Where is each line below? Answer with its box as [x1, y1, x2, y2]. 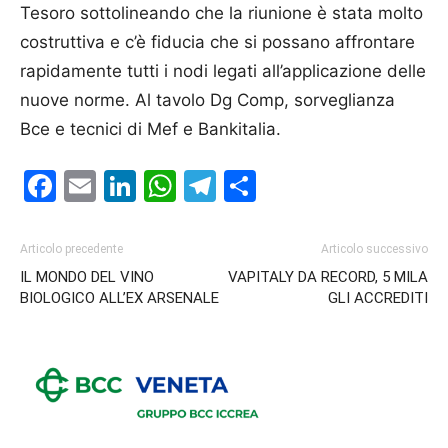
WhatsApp [176, 166, 334, 206]
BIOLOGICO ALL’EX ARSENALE [20, 289, 219, 308]
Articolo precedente [20, 242, 123, 257]
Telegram [216, 166, 358, 206]
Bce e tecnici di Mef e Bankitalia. [20, 119, 281, 140]
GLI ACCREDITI [328, 289, 428, 308]
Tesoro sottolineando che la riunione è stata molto [20, 3, 423, 24]
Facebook [56, 166, 205, 206]
